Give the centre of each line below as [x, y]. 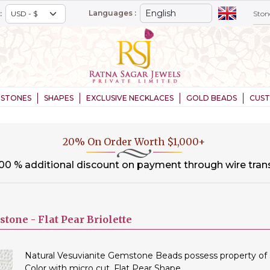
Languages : [112, 13]
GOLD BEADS [212, 98]
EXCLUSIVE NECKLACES [130, 98]
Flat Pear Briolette [85, 219]
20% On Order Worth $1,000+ [134, 142]
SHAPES [59, 98]
